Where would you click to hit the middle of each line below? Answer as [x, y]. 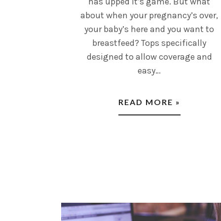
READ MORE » [149, 102]
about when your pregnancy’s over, [149, 15]
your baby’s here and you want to [149, 29]
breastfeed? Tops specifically [149, 43]
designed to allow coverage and [149, 56]
